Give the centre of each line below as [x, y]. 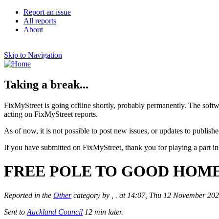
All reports [40, 21]
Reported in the [29, 195]
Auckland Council [55, 212]
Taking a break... [46, 84]
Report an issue [47, 12]
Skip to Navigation [33, 55]
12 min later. [103, 212]
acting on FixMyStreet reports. [51, 114]
